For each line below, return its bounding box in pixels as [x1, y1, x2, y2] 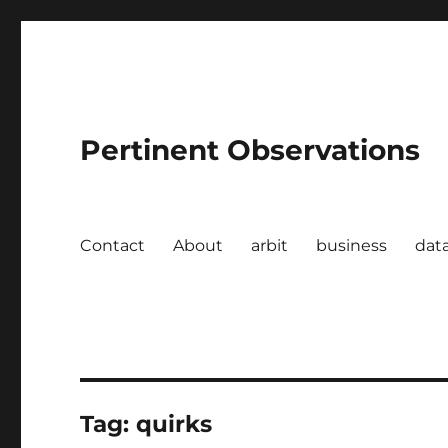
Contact [80, 235, 146, 255]
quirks [136, 410, 213, 438]
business [316, 235, 388, 255]
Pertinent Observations [80, 133, 421, 167]
